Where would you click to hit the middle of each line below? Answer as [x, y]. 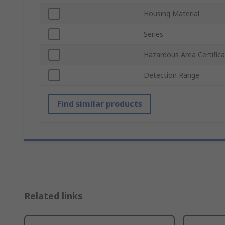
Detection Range [172, 75]
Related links [53, 196]
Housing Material [172, 14]
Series [153, 34]
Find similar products [100, 104]
